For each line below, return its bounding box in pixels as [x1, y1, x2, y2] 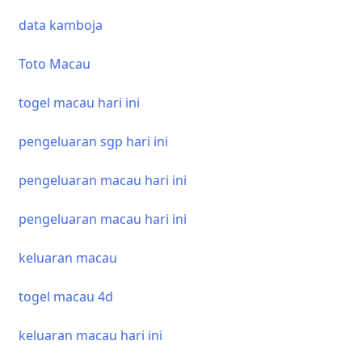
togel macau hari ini [19, 94, 140, 112]
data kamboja [19, 16, 103, 34]
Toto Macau [19, 55, 90, 73]
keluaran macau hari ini [19, 326, 162, 344]
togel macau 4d [19, 288, 113, 305]
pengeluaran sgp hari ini [19, 133, 168, 150]
